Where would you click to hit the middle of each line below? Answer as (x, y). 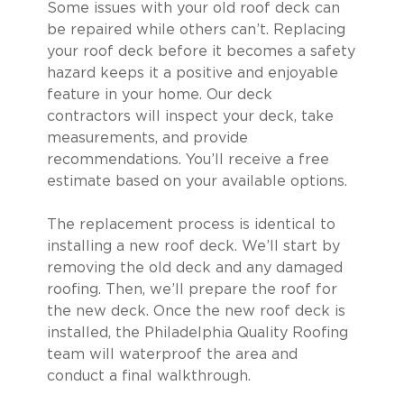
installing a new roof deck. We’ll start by (193, 246)
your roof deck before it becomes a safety (201, 51)
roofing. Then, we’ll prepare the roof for (192, 289)
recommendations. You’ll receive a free (188, 159)
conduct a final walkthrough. (148, 376)
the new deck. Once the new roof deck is (196, 311)
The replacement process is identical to (191, 224)
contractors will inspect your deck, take (190, 116)
